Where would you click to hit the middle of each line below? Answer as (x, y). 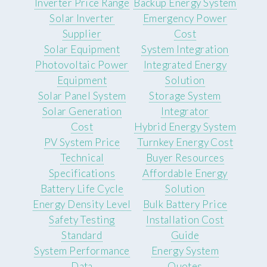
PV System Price (82, 142)
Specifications (82, 173)
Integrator (185, 111)
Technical (82, 158)
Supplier (82, 34)
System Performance (82, 251)
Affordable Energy (185, 173)
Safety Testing (82, 220)
